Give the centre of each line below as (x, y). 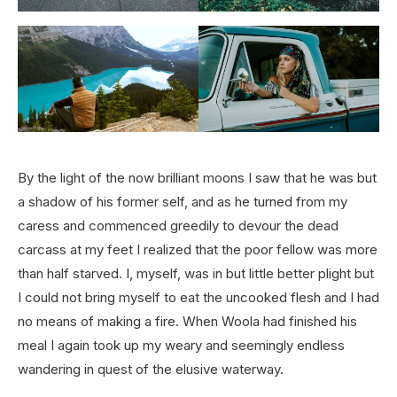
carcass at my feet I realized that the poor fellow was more (198, 250)
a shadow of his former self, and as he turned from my (183, 202)
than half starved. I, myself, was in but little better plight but (196, 274)
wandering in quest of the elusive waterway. (151, 370)
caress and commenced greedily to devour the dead (178, 226)
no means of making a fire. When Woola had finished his (187, 322)
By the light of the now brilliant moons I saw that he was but (197, 178)
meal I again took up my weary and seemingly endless (181, 346)
